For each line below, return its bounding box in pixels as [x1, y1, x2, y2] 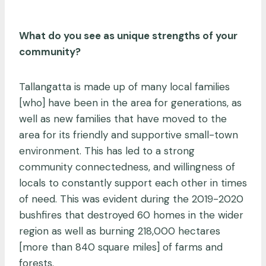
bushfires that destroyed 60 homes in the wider [19, 208, 243, 221]
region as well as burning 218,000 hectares [19, 224, 220, 237]
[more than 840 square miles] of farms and [19, 240, 223, 254]
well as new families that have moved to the [19, 112, 227, 125]
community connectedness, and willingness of [19, 160, 235, 173]
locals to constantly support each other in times [19, 176, 247, 189]
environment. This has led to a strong [19, 144, 195, 157]
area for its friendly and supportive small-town [19, 128, 238, 141]
